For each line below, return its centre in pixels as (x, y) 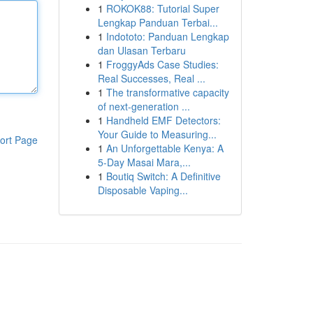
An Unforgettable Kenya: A (165, 148)
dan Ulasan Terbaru (141, 50)
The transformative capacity (167, 92)
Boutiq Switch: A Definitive (163, 176)
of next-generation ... (144, 106)
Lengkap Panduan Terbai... (158, 22)
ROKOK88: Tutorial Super (162, 8)
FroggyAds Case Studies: (162, 64)
